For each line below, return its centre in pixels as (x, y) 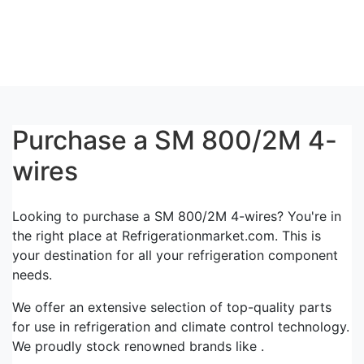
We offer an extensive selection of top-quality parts (172, 307)
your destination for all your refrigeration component (175, 255)
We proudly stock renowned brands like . (138, 346)
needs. (32, 274)
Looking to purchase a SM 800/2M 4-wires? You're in (177, 216)
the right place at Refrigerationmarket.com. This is (167, 235)
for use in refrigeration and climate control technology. (181, 326)
